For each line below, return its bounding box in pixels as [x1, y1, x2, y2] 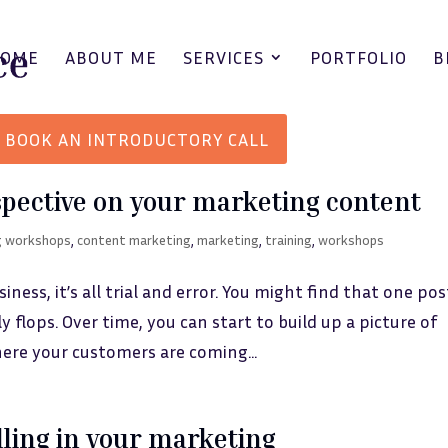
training [265, 231, 313, 248]
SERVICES [183, 46, 265, 68]
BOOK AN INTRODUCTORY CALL [5, 128, 270, 150]
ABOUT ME [65, 46, 158, 68]
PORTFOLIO [310, 46, 408, 68]
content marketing [77, 231, 192, 248]
